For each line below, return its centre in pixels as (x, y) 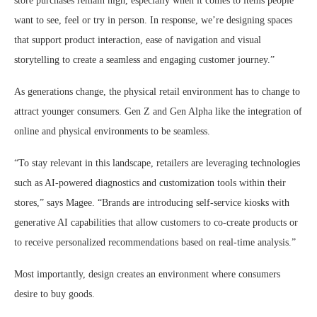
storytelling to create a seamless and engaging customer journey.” (144, 59)
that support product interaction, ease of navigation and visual (138, 40)
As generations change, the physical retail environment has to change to (157, 91)
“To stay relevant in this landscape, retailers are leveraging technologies (157, 163)
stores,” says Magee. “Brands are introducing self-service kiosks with (152, 202)
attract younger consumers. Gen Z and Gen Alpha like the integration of (158, 111)
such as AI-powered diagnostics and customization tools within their (150, 183)
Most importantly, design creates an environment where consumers (147, 274)
